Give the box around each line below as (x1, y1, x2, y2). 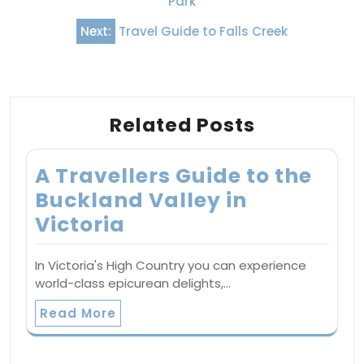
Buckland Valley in (35, 185, 247, 214)
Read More (40, 304, 116, 322)
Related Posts (109, 110, 255, 138)
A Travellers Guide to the (35, 161, 312, 190)
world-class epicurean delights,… (35, 274, 231, 292)
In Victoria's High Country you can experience (35, 256, 306, 274)
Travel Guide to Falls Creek (119, 22, 288, 40)
